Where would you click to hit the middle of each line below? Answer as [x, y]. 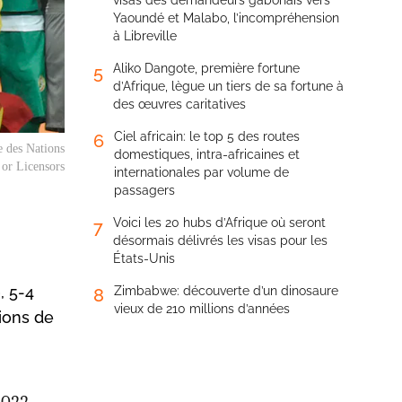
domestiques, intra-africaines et [207, 154]
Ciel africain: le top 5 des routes [207, 136]
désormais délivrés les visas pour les [220, 240]
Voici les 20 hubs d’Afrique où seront [219, 223]
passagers [144, 190]
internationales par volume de [201, 172]
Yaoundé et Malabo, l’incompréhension [226, 18]
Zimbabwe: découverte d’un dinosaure [226, 291]
